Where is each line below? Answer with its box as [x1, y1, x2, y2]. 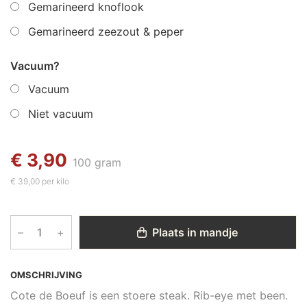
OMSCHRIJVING [10, 269, 82, 280]
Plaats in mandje [149, 225, 238, 239]
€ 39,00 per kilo [10, 176, 69, 186]
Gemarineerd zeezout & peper [28, 25, 184, 38]
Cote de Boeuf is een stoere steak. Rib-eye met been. [10, 288, 288, 302]
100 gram [73, 156, 121, 169]
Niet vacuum [28, 107, 93, 121]
